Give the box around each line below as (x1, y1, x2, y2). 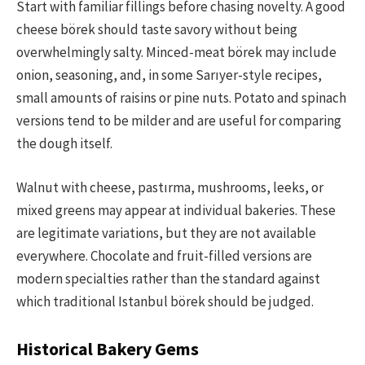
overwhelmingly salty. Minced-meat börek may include (16, 42, 336, 61)
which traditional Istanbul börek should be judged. (16, 292, 314, 310)
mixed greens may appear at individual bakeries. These (16, 200, 336, 219)
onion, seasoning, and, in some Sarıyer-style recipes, (16, 65, 322, 84)
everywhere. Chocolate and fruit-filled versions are (16, 246, 312, 265)
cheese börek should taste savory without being (16, 20, 297, 38)
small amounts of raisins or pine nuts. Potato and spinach (16, 88, 346, 107)
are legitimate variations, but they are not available (16, 223, 316, 242)
